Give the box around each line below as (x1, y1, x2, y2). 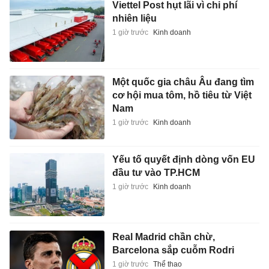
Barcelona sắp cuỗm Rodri (112, 244, 234, 255)
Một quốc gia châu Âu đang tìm (112, 77, 254, 88)
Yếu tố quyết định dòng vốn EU (112, 154, 255, 165)
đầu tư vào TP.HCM (112, 168, 200, 178)
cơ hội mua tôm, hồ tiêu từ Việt (112, 90, 252, 101)
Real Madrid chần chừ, (112, 231, 215, 242)
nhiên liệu (112, 13, 157, 23)
